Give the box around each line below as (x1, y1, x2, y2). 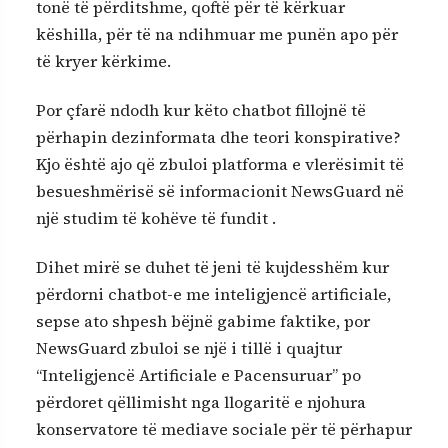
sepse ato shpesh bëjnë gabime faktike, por (36, 310, 370, 333)
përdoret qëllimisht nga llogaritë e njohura (36, 391, 366, 414)
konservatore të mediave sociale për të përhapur (36, 418, 412, 441)
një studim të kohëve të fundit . (36, 206, 276, 229)
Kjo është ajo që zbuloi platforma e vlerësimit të (36, 152, 404, 175)
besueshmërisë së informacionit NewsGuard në (36, 179, 404, 202)
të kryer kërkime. (36, 49, 171, 72)
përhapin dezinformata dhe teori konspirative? (36, 125, 401, 148)
